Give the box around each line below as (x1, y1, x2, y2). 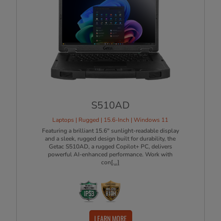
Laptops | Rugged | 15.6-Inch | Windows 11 (52, 115, 169, 124)
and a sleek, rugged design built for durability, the (45, 134, 176, 143)
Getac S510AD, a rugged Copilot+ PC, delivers (48, 142, 172, 150)
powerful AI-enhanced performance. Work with (48, 150, 173, 158)
